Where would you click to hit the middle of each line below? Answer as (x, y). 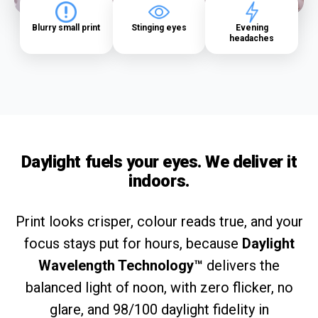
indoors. (159, 181)
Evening (252, 27)
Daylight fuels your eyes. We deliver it (159, 161)
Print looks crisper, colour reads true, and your (159, 221)
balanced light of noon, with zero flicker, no (159, 287)
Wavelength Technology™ (121, 265)
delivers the (241, 265)
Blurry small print (66, 27)
